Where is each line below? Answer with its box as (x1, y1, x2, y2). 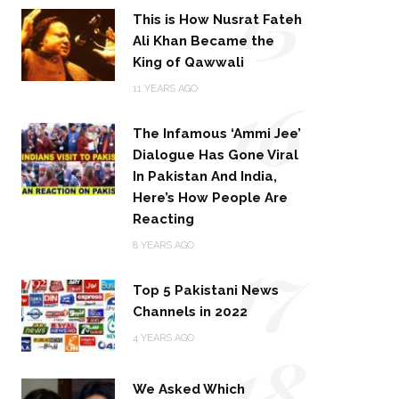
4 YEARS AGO (133, 331, 195, 344)
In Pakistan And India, (133, 167, 278, 184)
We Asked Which (133, 380, 246, 397)
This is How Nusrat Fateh (133, 11, 303, 28)
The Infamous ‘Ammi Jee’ (133, 125, 302, 142)
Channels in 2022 (133, 303, 248, 320)
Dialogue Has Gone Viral (133, 146, 299, 163)
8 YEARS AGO (133, 239, 195, 251)
